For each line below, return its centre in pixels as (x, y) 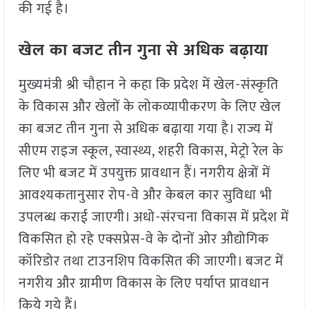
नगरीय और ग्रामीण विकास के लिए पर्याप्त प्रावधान (144, 283)
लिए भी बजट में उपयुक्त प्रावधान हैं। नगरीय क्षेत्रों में (144, 173)
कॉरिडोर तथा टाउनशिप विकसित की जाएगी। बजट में (151, 261)
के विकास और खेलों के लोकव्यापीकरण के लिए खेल (150, 107)
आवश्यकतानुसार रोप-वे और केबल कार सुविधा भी (145, 195)
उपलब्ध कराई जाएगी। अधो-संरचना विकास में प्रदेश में (153, 217)
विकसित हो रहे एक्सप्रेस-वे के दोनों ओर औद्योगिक (143, 239)
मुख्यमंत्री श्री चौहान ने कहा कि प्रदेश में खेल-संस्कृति (148, 84)
